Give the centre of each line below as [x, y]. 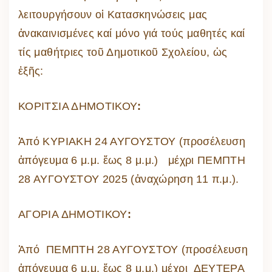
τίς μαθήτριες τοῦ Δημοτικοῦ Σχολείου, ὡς [123, 53]
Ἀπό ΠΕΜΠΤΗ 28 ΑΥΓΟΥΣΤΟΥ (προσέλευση [133, 250]
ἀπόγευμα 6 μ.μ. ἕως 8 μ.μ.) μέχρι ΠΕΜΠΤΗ [132, 161]
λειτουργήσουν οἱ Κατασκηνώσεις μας [113, 15]
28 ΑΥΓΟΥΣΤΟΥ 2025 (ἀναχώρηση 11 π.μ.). [129, 179]
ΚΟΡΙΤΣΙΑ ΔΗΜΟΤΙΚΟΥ [78, 107]
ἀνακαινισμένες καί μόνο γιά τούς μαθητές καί [132, 34]
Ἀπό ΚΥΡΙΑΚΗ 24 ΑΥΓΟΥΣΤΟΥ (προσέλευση [132, 142]
